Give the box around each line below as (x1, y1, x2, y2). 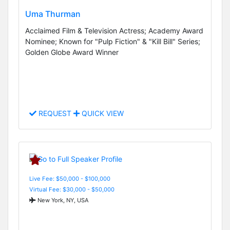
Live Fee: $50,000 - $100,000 (29, 175, 110, 182)
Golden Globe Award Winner (25, 47, 119, 56)
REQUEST (36, 109, 73, 118)
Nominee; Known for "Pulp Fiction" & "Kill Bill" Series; (25, 36, 200, 46)
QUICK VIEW (80, 109, 124, 118)
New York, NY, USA (36, 196, 89, 204)
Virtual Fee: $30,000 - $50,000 (29, 185, 114, 193)
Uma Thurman (25, 8, 81, 19)
